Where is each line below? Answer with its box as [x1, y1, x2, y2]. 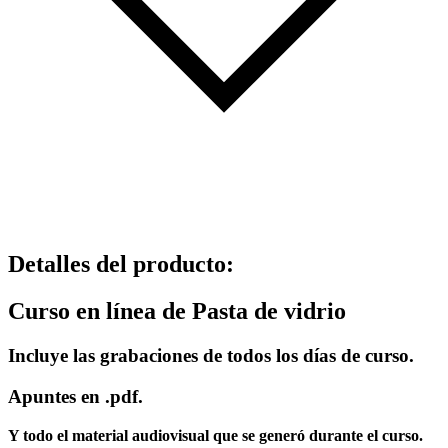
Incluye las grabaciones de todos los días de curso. [8, 345, 419, 367]
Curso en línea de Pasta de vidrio [8, 298, 346, 325]
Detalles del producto [8, 251, 226, 278]
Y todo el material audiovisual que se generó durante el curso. [8, 426, 423, 444]
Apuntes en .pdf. [8, 385, 148, 407]
